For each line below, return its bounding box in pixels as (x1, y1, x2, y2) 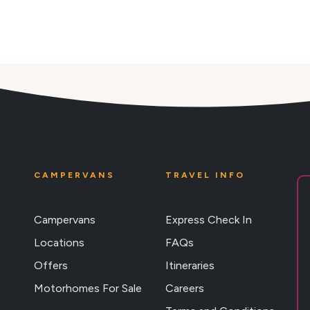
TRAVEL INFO (165, 170, 245, 181)
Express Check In (165, 213, 252, 227)
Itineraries (165, 259, 215, 273)
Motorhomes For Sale (34, 282, 142, 295)
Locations (34, 236, 84, 250)
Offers (34, 259, 68, 273)
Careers (165, 282, 204, 295)
